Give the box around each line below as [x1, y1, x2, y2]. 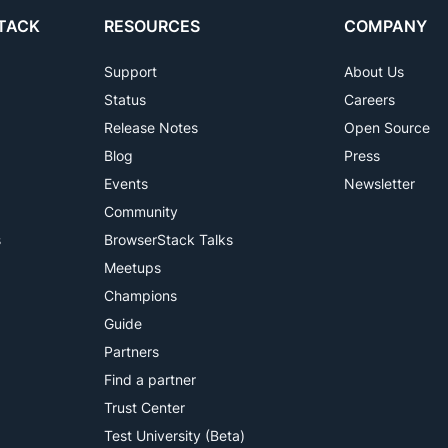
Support [104, 63, 157, 80]
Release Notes [104, 119, 198, 136]
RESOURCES [104, 16, 200, 36]
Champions [104, 287, 177, 304]
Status [104, 91, 146, 108]
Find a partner [104, 371, 196, 388]
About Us [344, 63, 404, 80]
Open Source [344, 119, 430, 136]
